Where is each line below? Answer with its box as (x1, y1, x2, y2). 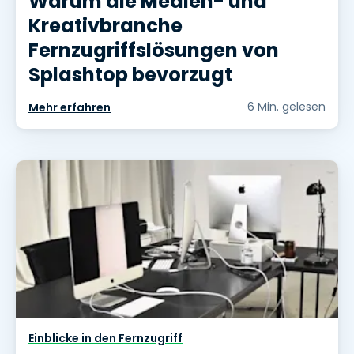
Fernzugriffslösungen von (28, 37, 279, 64)
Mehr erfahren (28, 100, 111, 116)
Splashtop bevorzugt (28, 62, 232, 88)
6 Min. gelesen (247, 99, 326, 115)
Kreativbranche (28, 13, 183, 40)
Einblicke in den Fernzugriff (28, 330, 183, 347)
